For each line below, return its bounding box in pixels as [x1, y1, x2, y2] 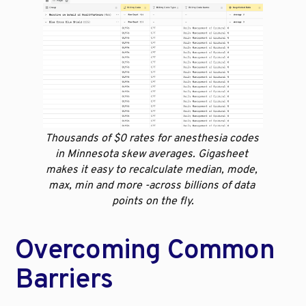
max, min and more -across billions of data [48, 179, 255, 193]
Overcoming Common [15, 234, 275, 269]
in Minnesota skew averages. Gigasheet [55, 148, 248, 162]
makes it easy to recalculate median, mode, [46, 163, 258, 178]
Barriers [15, 264, 113, 298]
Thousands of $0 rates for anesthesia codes [44, 132, 259, 146]
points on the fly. [112, 195, 194, 209]
